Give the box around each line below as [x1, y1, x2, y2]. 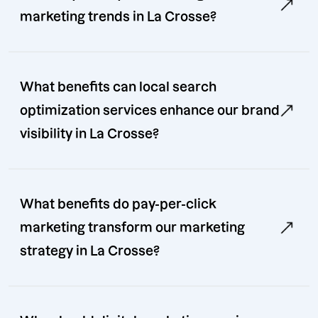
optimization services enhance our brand [20, 104, 280, 118]
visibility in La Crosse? [20, 127, 159, 141]
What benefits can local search [20, 80, 216, 94]
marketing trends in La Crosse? [20, 10, 216, 24]
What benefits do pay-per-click [20, 197, 216, 212]
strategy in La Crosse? [20, 244, 160, 258]
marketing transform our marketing [20, 221, 245, 235]
